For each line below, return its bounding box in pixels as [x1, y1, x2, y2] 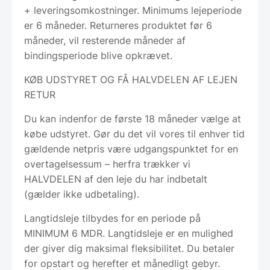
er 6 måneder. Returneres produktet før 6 [24, 19, 212, 31]
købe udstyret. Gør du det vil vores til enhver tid [24, 127, 245, 140]
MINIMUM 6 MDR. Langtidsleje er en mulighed [24, 227, 233, 239]
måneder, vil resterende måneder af [24, 34, 186, 46]
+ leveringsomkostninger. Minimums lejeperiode [24, 4, 242, 16]
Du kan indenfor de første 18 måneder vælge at [24, 112, 241, 125]
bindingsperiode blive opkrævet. [24, 49, 172, 61]
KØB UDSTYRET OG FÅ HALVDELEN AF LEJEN [24, 73, 237, 86]
